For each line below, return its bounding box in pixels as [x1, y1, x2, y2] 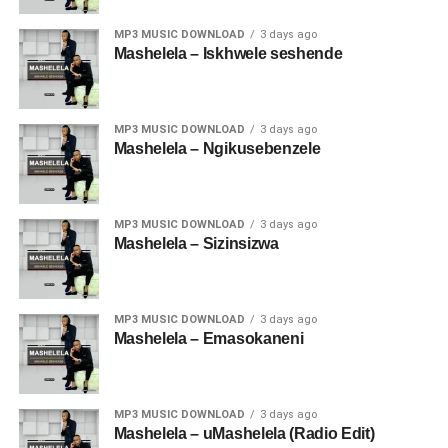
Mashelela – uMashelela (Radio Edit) [113, 425, 375, 442]
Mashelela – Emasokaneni [113, 330, 304, 347]
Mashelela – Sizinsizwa [113, 235, 279, 252]
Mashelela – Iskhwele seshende [113, 45, 343, 62]
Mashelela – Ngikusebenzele [113, 140, 321, 157]
